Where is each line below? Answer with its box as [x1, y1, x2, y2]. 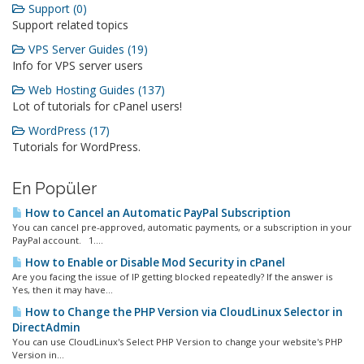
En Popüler [12, 179, 97, 198]
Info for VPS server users [12, 58, 143, 73]
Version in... [12, 349, 64, 361]
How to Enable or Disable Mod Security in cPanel [23, 255, 285, 270]
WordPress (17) [25, 123, 110, 138]
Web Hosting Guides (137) [25, 82, 165, 97]
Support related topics [12, 17, 128, 32]
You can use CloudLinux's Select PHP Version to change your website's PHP [12, 336, 343, 348]
